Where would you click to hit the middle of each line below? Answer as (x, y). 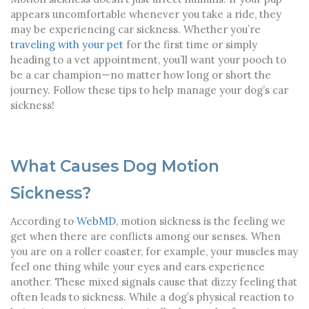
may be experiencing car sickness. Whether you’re (136, 29)
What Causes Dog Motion (115, 166)
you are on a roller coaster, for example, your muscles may (154, 251)
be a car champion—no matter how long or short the (141, 74)
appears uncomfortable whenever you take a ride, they (146, 14)
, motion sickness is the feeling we (201, 221)
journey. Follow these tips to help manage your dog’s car (149, 90)
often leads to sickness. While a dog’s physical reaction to (152, 297)
